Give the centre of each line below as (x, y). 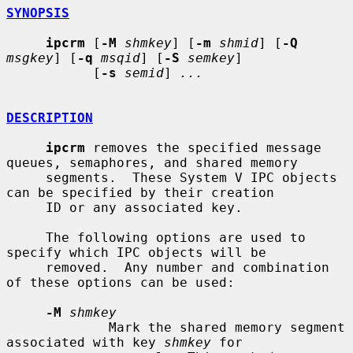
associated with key (85, 342)
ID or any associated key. (26, 207)
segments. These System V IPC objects (26, 177)
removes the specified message (203, 147)
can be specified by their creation (140, 192)
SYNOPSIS (38, 13)
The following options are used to (26, 237)
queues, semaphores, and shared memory (152, 162)
